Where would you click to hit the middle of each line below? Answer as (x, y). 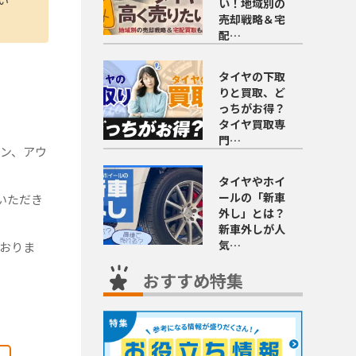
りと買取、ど (252, 93)
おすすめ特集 (193, 281)
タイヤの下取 (252, 77)
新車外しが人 (252, 229)
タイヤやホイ (252, 182)
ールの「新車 (252, 197)
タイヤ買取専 (252, 124)
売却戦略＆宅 (252, 19)
